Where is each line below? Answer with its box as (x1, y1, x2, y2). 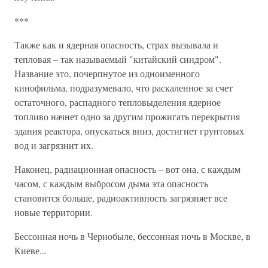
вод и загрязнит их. (14, 139, 93, 151)
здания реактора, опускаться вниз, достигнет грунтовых (14, 124, 244, 137)
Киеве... (14, 244, 47, 257)
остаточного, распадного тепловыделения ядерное (14, 96, 221, 108)
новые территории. (14, 206, 93, 218)
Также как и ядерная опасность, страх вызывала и (14, 38, 218, 51)
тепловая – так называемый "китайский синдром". (14, 53, 221, 65)
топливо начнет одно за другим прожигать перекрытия (14, 110, 240, 123)
